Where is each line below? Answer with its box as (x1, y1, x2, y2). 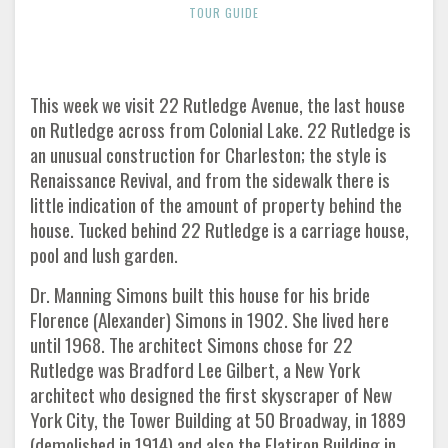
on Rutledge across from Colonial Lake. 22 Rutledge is (30, 115, 411, 144)
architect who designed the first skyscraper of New (30, 380, 392, 409)
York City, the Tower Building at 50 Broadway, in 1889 (30, 405, 406, 434)
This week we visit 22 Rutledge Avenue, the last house (30, 90, 405, 119)
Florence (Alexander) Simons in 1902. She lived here (30, 305, 389, 334)
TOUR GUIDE (189, 4, 259, 21)
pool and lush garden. (30, 240, 178, 269)
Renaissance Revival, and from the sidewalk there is (30, 165, 390, 194)
